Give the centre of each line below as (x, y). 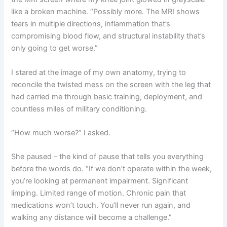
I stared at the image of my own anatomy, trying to (99, 72)
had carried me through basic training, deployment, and (107, 97)
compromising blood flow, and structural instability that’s (108, 36)
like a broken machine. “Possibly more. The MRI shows (106, 12)
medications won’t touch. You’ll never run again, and (101, 205)
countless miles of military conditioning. (79, 109)
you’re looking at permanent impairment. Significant (100, 181)
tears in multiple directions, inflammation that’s (91, 24)
